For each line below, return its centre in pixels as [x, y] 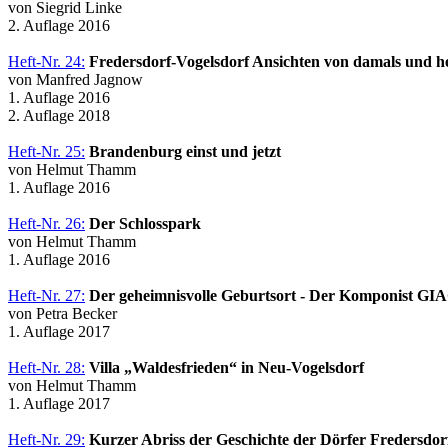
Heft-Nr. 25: [46, 151]
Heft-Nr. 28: [46, 367]
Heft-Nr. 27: [46, 295]
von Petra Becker [62, 313]
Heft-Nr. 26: [46, 223]
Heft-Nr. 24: [46, 61]
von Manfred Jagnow [75, 79]
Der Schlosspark [145, 223]
